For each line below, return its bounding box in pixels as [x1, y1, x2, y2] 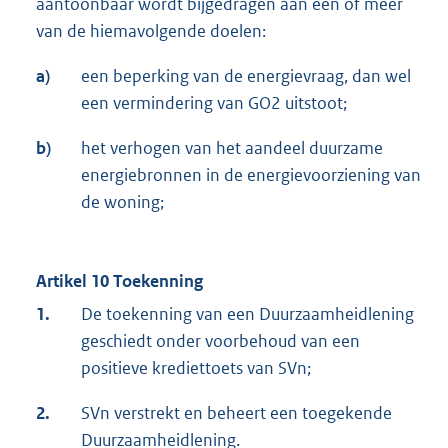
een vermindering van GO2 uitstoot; [81, 92, 347, 115]
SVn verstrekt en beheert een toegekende [81, 402, 392, 425]
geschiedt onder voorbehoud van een [81, 330, 360, 353]
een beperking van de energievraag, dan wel [81, 65, 411, 88]
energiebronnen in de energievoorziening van [81, 164, 421, 187]
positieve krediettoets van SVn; [81, 357, 311, 380]
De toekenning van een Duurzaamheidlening [81, 303, 414, 326]
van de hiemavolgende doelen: [36, 20, 266, 43]
